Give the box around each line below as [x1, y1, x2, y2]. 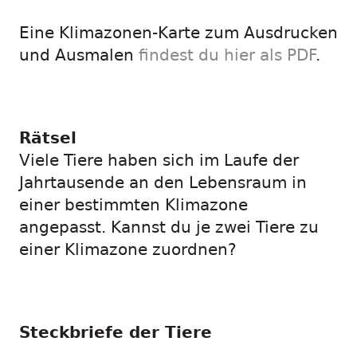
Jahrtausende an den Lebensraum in [19, 174, 307, 192]
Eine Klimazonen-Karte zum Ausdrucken [19, 24, 338, 42]
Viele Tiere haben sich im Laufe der [19, 151, 299, 170]
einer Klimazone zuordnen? [19, 241, 237, 259]
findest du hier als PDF [139, 46, 316, 65]
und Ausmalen [19, 46, 139, 65]
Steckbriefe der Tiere [19, 324, 212, 342]
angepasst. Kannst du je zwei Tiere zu [19, 218, 319, 237]
